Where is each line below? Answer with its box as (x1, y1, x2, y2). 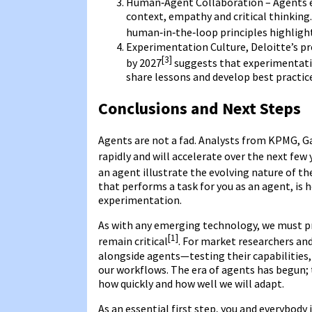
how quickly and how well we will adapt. (98, 276, 284, 290)
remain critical (98, 234, 168, 249)
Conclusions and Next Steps (98, 97, 301, 119)
